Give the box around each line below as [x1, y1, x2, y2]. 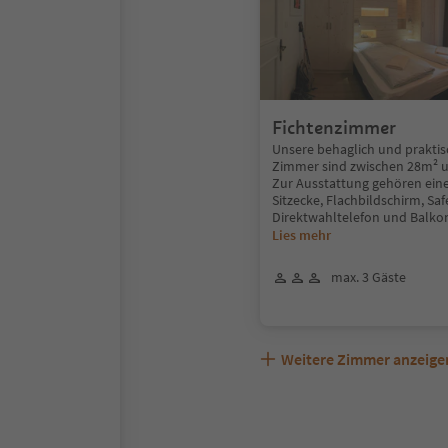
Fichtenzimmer [272, 116, 396, 139]
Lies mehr [272, 226, 331, 244]
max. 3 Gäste [331, 268, 406, 286]
